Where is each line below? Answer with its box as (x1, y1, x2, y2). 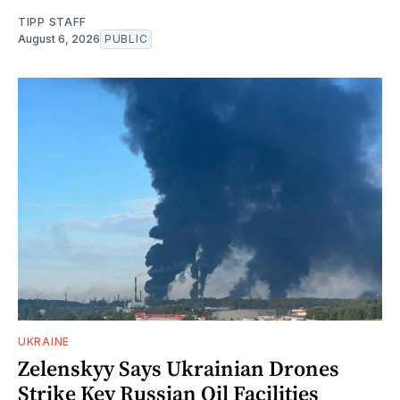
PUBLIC (104, 31, 148, 46)
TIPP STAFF (18, 14, 87, 29)
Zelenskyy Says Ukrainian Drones (18, 353, 339, 383)
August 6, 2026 (18, 31, 100, 46)
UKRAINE (18, 334, 70, 348)
